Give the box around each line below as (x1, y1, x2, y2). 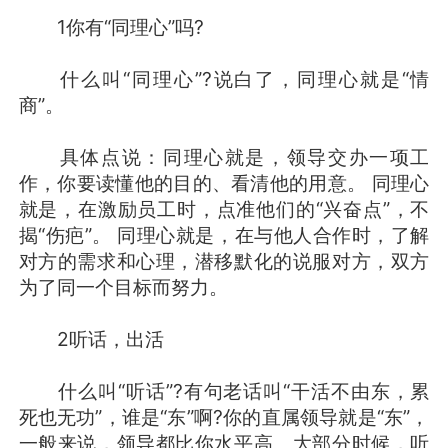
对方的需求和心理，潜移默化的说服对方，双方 (18, 248, 430, 273)
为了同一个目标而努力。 (18, 274, 228, 299)
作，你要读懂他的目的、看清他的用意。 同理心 (18, 170, 430, 195)
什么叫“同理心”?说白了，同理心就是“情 (18, 66, 430, 91)
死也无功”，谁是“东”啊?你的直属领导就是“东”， (18, 404, 430, 429)
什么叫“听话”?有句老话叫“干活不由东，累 (18, 378, 430, 403)
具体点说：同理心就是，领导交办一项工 (18, 144, 430, 169)
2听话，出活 (18, 326, 164, 351)
